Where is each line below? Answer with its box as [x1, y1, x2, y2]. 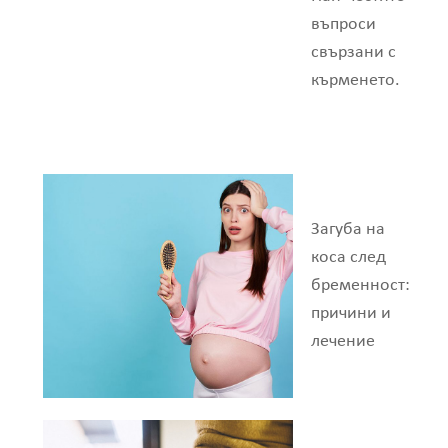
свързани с [310, 44, 396, 62]
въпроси [310, 16, 376, 34]
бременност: [310, 276, 410, 294]
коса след [310, 248, 386, 266]
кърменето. [310, 72, 400, 90]
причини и [310, 304, 391, 322]
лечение [310, 332, 375, 350]
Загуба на [310, 220, 385, 238]
